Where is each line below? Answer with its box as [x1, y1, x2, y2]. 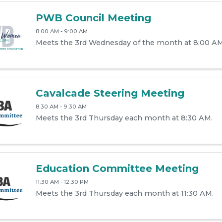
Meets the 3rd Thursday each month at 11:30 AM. [35, 188, 214, 198]
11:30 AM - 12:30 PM [35, 178, 89, 185]
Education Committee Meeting [35, 162, 199, 174]
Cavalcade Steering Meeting [35, 87, 184, 100]
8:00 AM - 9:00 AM [35, 28, 88, 35]
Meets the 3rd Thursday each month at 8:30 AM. [35, 113, 213, 122]
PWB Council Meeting [35, 12, 151, 24]
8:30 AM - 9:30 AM [35, 103, 87, 110]
